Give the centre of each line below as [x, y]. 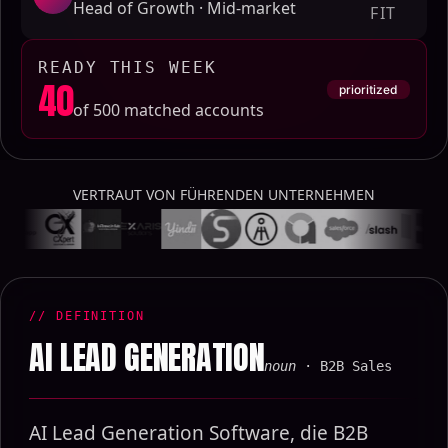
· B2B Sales [348, 366]
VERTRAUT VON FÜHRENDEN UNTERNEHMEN [224, 194]
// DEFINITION [87, 316]
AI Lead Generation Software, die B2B [198, 433]
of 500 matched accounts [169, 110]
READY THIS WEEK [127, 67]
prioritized [368, 89]
